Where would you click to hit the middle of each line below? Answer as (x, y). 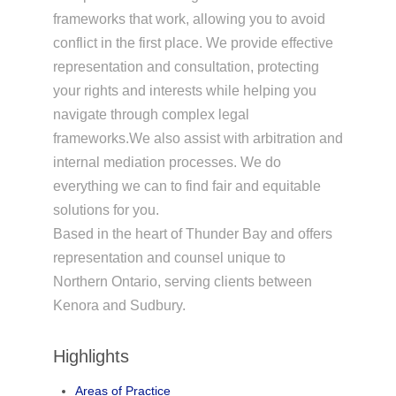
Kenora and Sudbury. (119, 306)
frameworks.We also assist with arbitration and (198, 139)
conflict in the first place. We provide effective (193, 43)
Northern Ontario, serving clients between (182, 282)
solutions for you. (106, 210)
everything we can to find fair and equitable (187, 187)
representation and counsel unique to (169, 258)
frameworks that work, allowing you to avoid (189, 19)
